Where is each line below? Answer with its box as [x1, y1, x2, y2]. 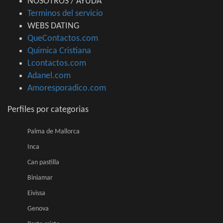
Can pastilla [27, 159, 59, 167]
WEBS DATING [27, 21, 79, 31]
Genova [27, 205, 49, 213]
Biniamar [27, 174, 53, 182]
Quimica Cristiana [27, 46, 91, 56]
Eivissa [27, 190, 45, 198]
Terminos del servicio [27, 9, 103, 19]
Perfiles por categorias [7, 105, 89, 115]
